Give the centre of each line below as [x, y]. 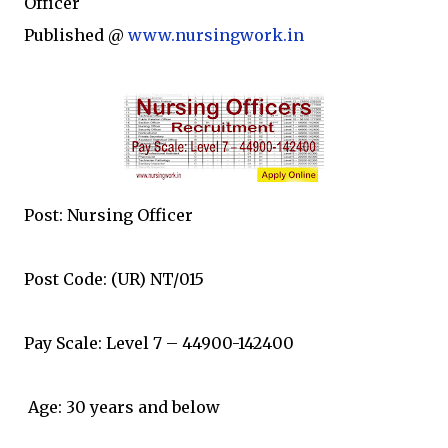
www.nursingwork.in [216, 35]
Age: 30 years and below [122, 407]
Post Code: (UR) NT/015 [114, 279]
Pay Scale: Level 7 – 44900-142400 [159, 343]
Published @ [76, 35]
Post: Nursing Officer [108, 215]
